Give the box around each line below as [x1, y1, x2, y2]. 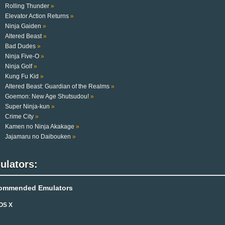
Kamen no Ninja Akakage [5, 123, 76, 130]
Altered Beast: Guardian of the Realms [5, 82, 111, 90]
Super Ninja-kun [5, 102, 51, 110]
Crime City [5, 113, 35, 120]
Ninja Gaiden [5, 22, 43, 30]
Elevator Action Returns [5, 12, 70, 20]
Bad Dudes [5, 42, 37, 50]
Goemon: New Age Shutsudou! [5, 92, 90, 100]
